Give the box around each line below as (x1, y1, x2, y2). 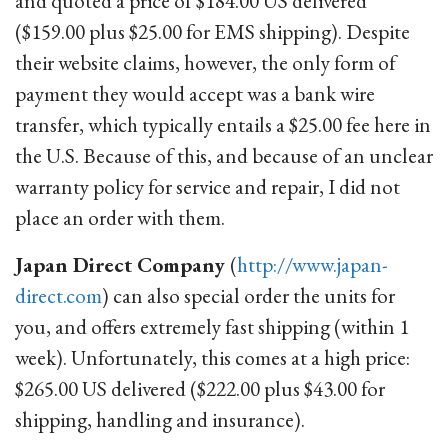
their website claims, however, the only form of (15, 49, 396, 76)
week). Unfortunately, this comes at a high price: (15, 344, 410, 371)
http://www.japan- (237, 251, 388, 278)
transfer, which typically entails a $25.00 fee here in (15, 111, 431, 138)
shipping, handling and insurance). (15, 406, 305, 433)
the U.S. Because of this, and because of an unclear (15, 142, 433, 169)
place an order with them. (15, 204, 225, 231)
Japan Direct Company (15, 251, 230, 278)
